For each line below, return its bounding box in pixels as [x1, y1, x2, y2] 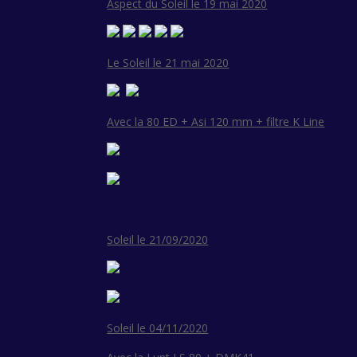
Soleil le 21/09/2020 [107, 232, 209, 248]
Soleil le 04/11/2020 [107, 320, 209, 336]
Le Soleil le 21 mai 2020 [107, 55, 229, 71]
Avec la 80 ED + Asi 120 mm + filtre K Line [107, 114, 325, 130]
